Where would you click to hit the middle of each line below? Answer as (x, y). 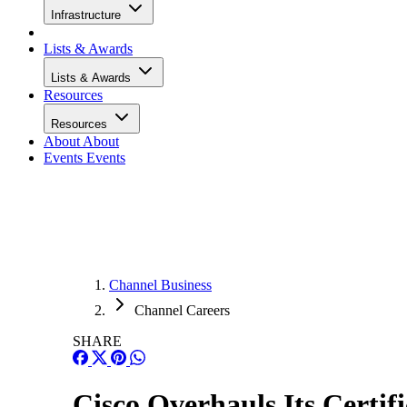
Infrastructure (88, 15)
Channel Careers (182, 310)
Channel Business (160, 285)
